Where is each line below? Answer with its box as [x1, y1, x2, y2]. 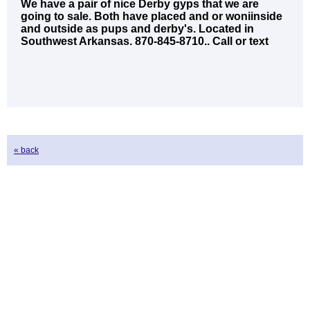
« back [14, 145, 39, 155]
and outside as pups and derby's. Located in [21, 23, 254, 35]
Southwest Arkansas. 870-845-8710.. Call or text [21, 35, 268, 47]
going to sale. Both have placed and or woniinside [21, 10, 282, 22]
